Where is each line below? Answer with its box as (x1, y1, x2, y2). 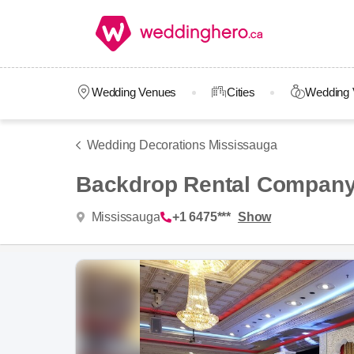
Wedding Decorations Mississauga (86, 138, 277, 152)
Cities (226, 85, 255, 99)
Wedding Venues (91, 85, 177, 99)
